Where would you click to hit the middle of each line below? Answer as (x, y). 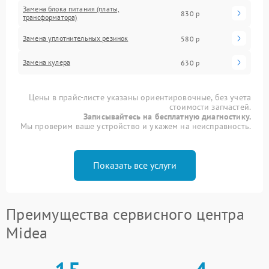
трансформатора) (50, 17)
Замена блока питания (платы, (71, 9)
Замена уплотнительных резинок (76, 38)
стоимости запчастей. (210, 107)
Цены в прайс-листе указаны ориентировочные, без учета (140, 97)
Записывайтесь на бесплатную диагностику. (167, 116)
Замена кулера (47, 62)
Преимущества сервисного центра (125, 214)
